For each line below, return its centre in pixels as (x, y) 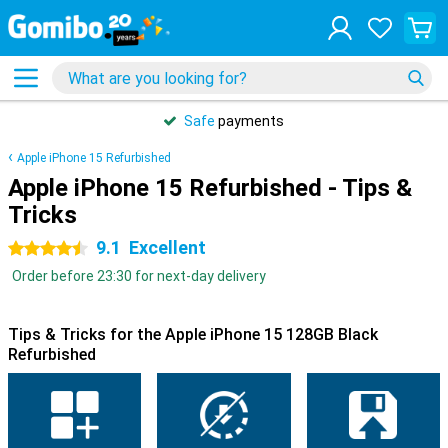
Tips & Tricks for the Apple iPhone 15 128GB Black (193, 334)
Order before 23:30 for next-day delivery (139, 276)
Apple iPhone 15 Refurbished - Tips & (210, 188)
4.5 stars (36, 249)
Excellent (167, 247)
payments (249, 121)
